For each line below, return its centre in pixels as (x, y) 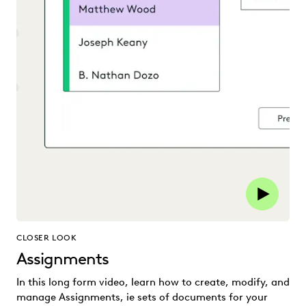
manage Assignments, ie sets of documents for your (142, 297)
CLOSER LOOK (47, 238)
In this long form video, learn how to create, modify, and (153, 282)
